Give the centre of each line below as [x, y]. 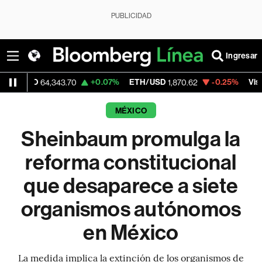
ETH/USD [107, 82]
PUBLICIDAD [131, 16]
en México [131, 233]
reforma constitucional [131, 163]
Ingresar [242, 56]
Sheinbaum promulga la [131, 139]
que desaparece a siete [131, 186]
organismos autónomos [131, 209]
